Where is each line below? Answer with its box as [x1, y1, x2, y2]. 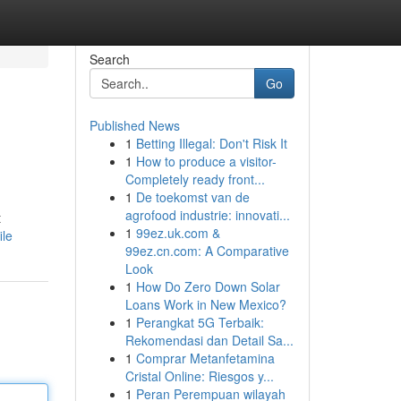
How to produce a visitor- [135, 152, 277, 170]
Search [89, 50, 130, 68]
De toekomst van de [135, 188, 250, 206]
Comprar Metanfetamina [135, 349, 275, 367]
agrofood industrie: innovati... [124, 206, 290, 224]
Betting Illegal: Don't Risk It [135, 134, 287, 152]
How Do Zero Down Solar [135, 277, 280, 295]
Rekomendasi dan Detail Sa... [124, 331, 294, 349]
